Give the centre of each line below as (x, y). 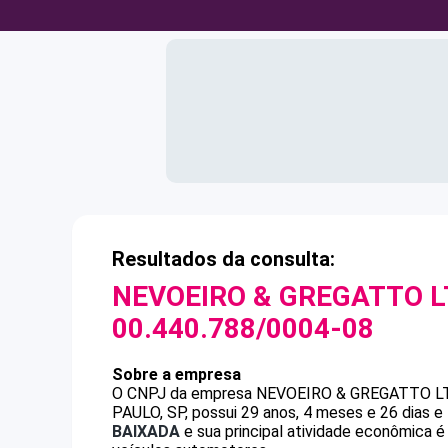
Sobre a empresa (176, 374)
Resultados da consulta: (223, 259)
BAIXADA (146, 431)
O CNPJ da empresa (184, 393)
